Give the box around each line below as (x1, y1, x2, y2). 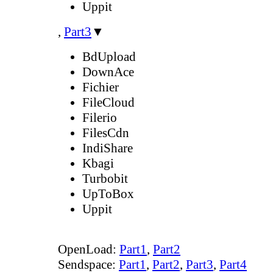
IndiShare (82, 140, 133, 155)
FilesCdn (82, 125, 129, 140)
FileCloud (82, 94, 135, 110)
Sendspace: (58, 257, 119, 272)
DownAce (82, 64, 134, 79)
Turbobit (82, 171, 128, 186)
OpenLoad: (58, 241, 119, 257)
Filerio (82, 110, 117, 125)
